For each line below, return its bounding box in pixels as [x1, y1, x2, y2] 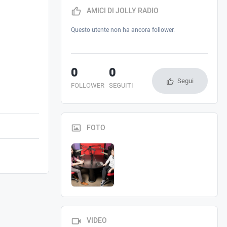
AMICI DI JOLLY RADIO [87, 6, 159, 17]
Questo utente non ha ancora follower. [70, 25, 175, 34]
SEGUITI [109, 81, 134, 91]
